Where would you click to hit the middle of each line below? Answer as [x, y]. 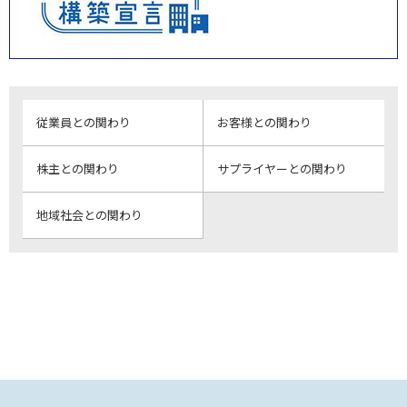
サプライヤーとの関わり [282, 168]
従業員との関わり [84, 122]
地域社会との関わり [89, 214]
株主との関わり [78, 168]
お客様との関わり [264, 122]
